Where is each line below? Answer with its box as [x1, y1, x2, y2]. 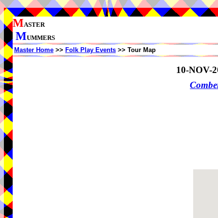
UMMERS [27, 34, 55, 41]
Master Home [14, 46, 54, 54]
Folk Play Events [65, 46, 116, 54]
